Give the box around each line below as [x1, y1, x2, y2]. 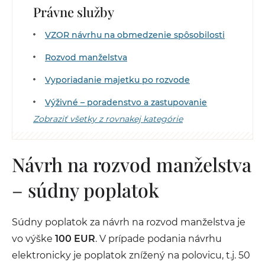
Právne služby [33, 3, 114, 21]
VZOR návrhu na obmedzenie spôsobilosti [45, 30, 225, 40]
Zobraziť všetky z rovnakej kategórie [33, 114, 183, 124]
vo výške [12, 233, 55, 244]
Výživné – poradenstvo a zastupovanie [45, 97, 207, 108]
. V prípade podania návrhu [95, 233, 222, 244]
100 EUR [55, 233, 95, 244]
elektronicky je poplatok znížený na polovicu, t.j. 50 [12, 250, 250, 261]
